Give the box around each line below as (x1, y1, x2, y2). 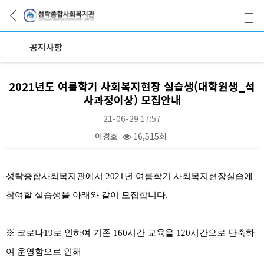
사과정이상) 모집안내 (83, 92, 181, 107)
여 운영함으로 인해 (6, 247, 81, 256)
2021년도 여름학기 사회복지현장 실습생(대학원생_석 (9, 78, 255, 94)
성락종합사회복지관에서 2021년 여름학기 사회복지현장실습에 (6, 171, 253, 181)
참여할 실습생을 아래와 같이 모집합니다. (6, 190, 168, 200)
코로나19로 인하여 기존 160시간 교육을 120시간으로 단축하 (17, 228, 255, 237)
